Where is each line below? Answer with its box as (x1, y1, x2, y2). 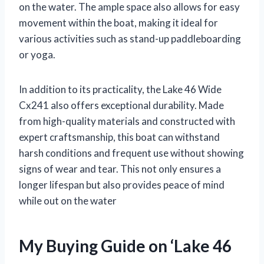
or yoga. (19, 48, 55, 61)
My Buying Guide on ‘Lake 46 (19, 235, 232, 256)
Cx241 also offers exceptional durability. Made (19, 98, 224, 111)
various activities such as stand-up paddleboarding (19, 32, 241, 45)
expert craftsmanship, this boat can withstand (19, 130, 220, 143)
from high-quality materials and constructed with (19, 114, 235, 127)
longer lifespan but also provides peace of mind (19, 178, 225, 191)
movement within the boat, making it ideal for (19, 16, 218, 29)
